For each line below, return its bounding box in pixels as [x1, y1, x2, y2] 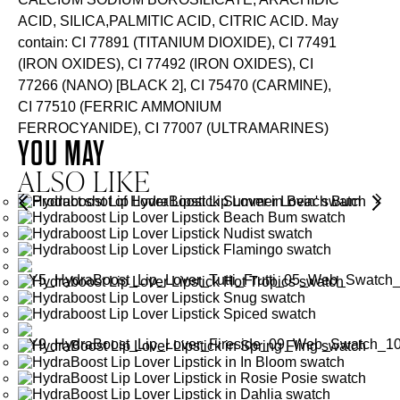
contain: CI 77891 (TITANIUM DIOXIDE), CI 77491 [18, 35, 337, 51]
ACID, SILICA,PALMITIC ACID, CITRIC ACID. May [18, 13, 339, 29]
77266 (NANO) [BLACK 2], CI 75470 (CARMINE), [18, 78, 332, 94]
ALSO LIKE [18, 161, 150, 202]
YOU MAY [18, 135, 106, 173]
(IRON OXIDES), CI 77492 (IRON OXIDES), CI [18, 56, 314, 72]
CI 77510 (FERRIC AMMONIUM [18, 99, 222, 115]
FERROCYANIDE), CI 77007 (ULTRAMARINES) [18, 121, 329, 137]
